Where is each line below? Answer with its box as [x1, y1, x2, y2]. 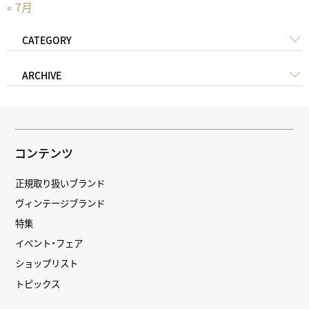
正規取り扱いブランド [15, 175, 106, 190]
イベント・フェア [15, 236, 83, 250]
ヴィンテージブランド [15, 195, 106, 210]
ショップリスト [15, 256, 79, 270]
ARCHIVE [22, 68, 62, 83]
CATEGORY [22, 33, 72, 48]
